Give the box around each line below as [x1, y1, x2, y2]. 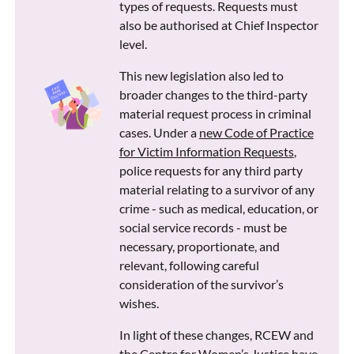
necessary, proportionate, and [119, 239, 280, 254]
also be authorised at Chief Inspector [119, 17, 318, 33]
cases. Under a [119, 125, 199, 141]
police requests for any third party [119, 163, 303, 179]
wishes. [119, 296, 159, 311]
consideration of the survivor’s [119, 277, 284, 292]
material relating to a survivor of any [119, 182, 314, 198]
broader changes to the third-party [119, 87, 307, 103]
